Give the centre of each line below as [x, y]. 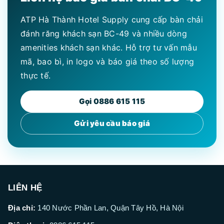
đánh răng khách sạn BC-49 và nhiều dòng [104, 34]
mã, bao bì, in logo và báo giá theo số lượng [107, 62]
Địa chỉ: [22, 208]
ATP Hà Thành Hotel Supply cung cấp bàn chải [112, 20]
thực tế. [35, 76]
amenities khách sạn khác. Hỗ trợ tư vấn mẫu [109, 48]
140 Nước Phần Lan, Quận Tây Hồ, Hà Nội [109, 208]
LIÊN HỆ [25, 188]
